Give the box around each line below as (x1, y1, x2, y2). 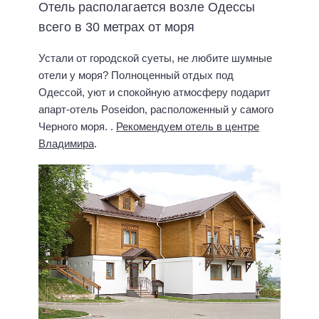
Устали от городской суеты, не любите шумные (38, 52, 272, 65)
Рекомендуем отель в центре (116, 120, 259, 133)
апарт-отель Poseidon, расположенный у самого (38, 103, 273, 116)
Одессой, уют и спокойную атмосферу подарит (38, 86, 271, 99)
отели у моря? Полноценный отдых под (38, 69, 234, 82)
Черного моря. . (38, 120, 116, 133)
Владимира (38, 137, 94, 150)
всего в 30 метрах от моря (38, 20, 194, 35)
